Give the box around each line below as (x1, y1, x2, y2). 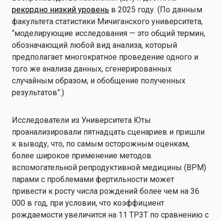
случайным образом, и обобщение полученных (12, 76, 185, 85)
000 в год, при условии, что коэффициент (12, 198, 164, 208)
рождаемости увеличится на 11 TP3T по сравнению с (12, 210, 209, 220)
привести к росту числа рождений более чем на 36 (12, 186, 199, 196)
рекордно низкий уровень (12, 5, 109, 14)
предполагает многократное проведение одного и (12, 52, 198, 62)
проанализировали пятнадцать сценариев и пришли (12, 127, 205, 137)
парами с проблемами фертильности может (12, 175, 174, 184)
